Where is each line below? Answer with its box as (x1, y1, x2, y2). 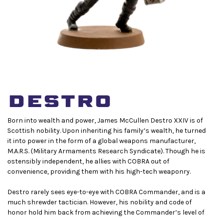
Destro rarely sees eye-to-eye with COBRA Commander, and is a (7, 187, 205, 196)
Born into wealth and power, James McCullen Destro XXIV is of (7, 116, 203, 125)
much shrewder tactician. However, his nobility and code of (7, 198, 192, 206)
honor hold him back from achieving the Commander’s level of (7, 208, 204, 217)
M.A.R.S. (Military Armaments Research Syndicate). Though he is (7, 146, 205, 155)
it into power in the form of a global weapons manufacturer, (7, 136, 196, 145)
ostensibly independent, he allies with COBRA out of (7, 157, 169, 165)
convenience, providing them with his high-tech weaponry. (7, 167, 191, 176)
